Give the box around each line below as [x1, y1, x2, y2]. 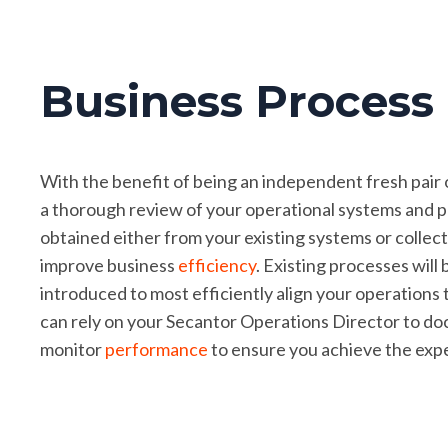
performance [105, 338, 208, 360]
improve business [40, 254, 175, 276]
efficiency [178, 254, 256, 276]
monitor [40, 338, 102, 360]
